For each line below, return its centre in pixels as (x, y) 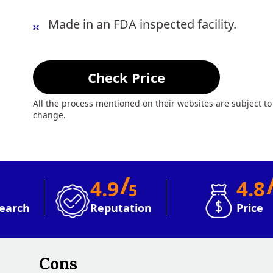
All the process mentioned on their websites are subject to (152, 103)
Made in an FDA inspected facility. (142, 24)
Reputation (121, 207)
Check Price (126, 77)
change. (49, 115)
